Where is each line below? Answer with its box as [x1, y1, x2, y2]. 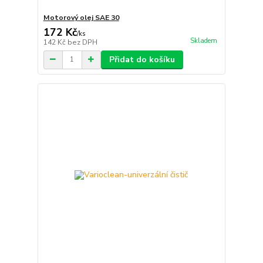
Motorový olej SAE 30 [43, 12, 119, 22]
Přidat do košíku [109, 53, 175, 65]
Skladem [190, 36, 217, 45]
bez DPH [67, 37, 97, 47]
